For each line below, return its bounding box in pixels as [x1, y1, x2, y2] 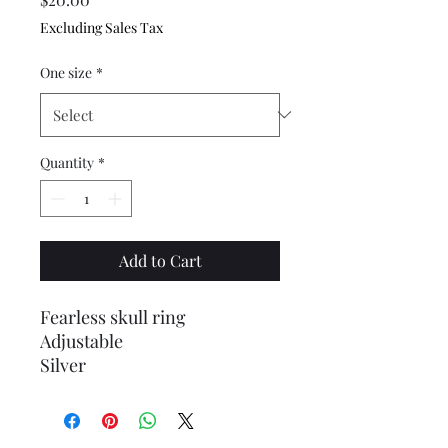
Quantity [40, 152, 94, 172]
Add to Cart [118, 249, 202, 271]
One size [40, 62, 92, 82]
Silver [40, 352, 86, 377]
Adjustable [40, 328, 123, 353]
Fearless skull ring [40, 304, 186, 329]
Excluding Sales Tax [40, 17, 163, 37]
